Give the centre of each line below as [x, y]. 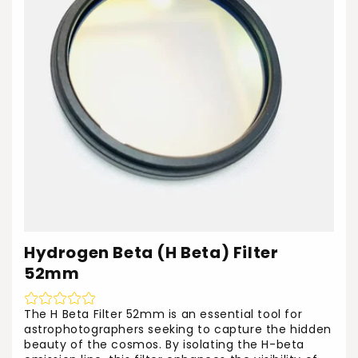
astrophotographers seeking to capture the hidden [178, 329]
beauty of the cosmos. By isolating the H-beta [165, 344]
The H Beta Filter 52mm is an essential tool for [163, 314]
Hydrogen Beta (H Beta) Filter [151, 253]
